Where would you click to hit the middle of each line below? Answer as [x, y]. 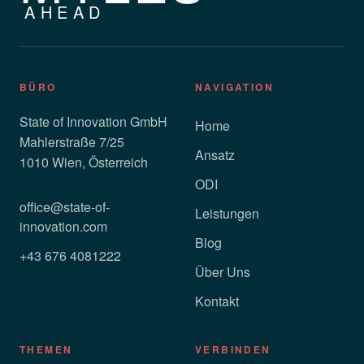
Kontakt [217, 301]
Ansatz [215, 155]
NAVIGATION [234, 87]
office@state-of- [65, 207]
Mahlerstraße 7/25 [72, 142]
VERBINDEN [233, 349]
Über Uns [223, 272]
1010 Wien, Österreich [84, 162]
